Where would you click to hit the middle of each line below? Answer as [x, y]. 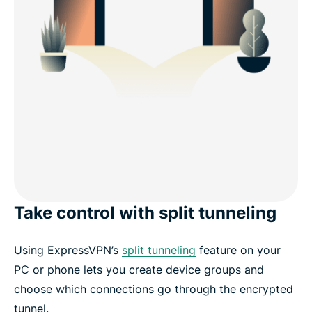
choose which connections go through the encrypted [154, 289]
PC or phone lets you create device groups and [139, 269]
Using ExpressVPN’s [68, 250]
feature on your [238, 250]
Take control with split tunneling [145, 212]
